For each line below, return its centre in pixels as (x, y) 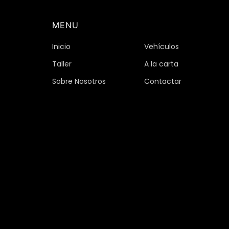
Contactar (163, 82)
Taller (62, 64)
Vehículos (162, 47)
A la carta (161, 64)
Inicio (61, 47)
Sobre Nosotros (79, 82)
